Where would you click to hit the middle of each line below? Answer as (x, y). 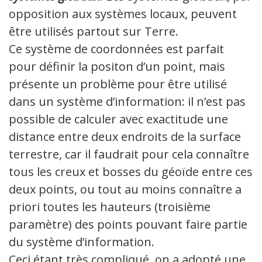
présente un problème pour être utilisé (118, 84)
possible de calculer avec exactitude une (118, 119)
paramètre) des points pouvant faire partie (128, 225)
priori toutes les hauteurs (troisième (110, 207)
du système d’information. (82, 242)
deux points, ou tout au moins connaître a (125, 189)
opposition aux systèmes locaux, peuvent (123, 14)
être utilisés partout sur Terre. (94, 32)
